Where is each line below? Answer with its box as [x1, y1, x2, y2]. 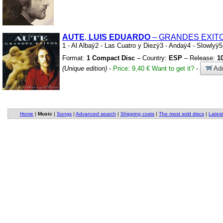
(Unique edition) [62, 64, 107, 72]
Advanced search [76, 111, 116, 116]
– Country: [135, 54, 169, 62]
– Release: [182, 54, 217, 62]
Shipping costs [120, 111, 154, 116]
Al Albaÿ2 [70, 41, 101, 49]
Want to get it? [152, 64, 194, 72]
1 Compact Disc [87, 54, 135, 62]
